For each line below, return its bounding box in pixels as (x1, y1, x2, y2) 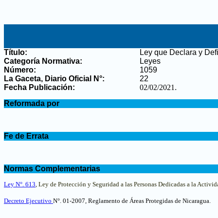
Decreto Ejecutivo (4, 197, 53, 204)
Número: (4, 66, 36, 74)
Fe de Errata (4, 132, 49, 140)
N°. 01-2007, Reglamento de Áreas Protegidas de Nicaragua (53, 197, 209, 204)
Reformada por (4, 99, 59, 108)
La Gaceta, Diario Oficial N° (4, 74, 102, 83)
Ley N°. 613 (4, 181, 36, 188)
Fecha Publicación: (4, 83, 75, 91)
